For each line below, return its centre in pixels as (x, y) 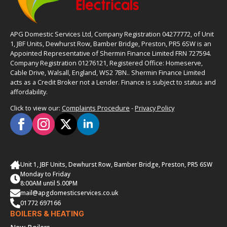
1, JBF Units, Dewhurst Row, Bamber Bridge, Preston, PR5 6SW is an (111, 44)
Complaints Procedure (96, 108)
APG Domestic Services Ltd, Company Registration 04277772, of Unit (112, 34)
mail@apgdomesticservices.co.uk (69, 193)
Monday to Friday (45, 174)
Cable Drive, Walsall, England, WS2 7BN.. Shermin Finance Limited (108, 73)
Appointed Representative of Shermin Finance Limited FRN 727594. (111, 53)
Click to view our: (36, 108)
